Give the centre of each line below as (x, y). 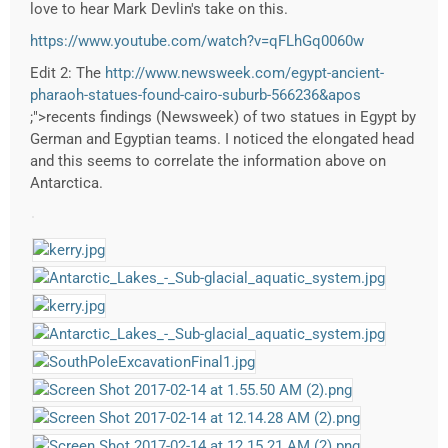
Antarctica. (66, 183)
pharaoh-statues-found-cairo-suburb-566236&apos (195, 95)
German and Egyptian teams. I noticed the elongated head (222, 139)
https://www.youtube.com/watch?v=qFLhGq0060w (197, 41)
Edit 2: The (67, 73)
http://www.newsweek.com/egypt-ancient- (244, 73)
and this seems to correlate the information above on (208, 161)
